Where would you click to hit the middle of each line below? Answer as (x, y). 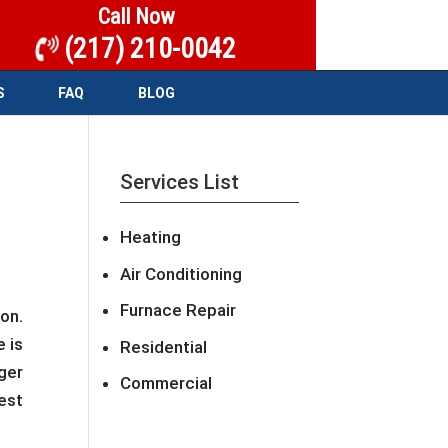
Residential (164, 346)
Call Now (136, 16)
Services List (180, 182)
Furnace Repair (178, 310)
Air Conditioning (181, 273)
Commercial (166, 383)
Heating (151, 237)
